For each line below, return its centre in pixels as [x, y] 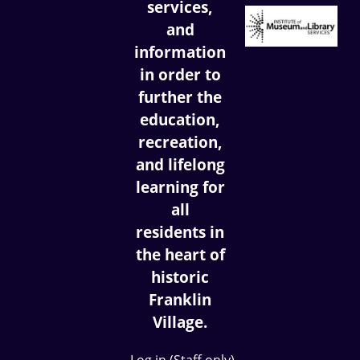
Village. [180, 321]
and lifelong [180, 164]
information [180, 51]
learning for [180, 186]
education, [180, 119]
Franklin [180, 299]
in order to [180, 74]
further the [180, 96]
